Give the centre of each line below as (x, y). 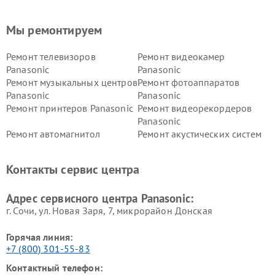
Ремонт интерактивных (188, 159)
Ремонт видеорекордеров (195, 108)
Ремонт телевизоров (51, 56)
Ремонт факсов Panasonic (62, 159)
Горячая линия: (40, 237)
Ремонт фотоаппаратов (188, 82)
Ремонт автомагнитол (53, 134)
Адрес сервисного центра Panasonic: (100, 198)
